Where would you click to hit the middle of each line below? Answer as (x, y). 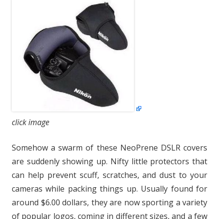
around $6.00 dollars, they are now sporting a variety (109, 202)
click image (31, 122)
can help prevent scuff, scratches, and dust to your (109, 175)
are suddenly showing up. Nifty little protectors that (109, 161)
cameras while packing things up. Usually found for (109, 188)
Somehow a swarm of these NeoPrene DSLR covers (109, 147)
